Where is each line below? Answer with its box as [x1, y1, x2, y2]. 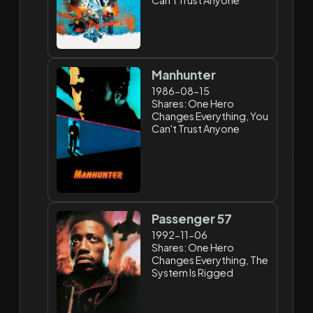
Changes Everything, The [152, 253, 269, 266]
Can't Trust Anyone [152, 122, 240, 135]
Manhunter [152, 66, 217, 82]
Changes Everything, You [152, 109, 269, 122]
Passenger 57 [152, 210, 233, 226]
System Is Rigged [152, 265, 234, 279]
